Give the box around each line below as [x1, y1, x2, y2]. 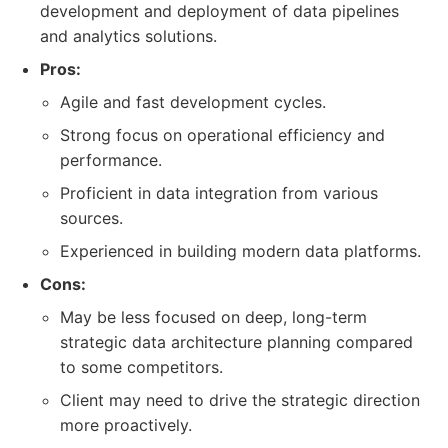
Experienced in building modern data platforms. [60, 241, 421, 261]
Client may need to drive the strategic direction [60, 390, 420, 410]
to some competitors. [60, 357, 223, 377]
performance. [60, 150, 162, 170]
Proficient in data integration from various [60, 183, 378, 203]
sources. [60, 208, 123, 228]
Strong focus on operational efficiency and [60, 125, 385, 145]
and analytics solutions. [40, 26, 217, 46]
